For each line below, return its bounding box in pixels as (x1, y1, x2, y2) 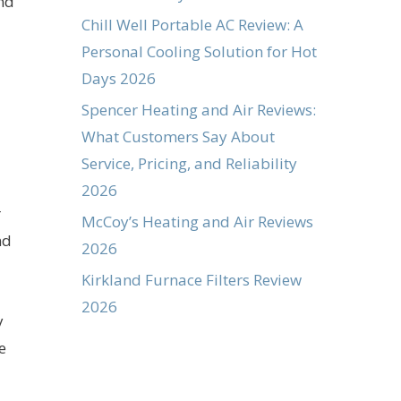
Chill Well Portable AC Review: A (81, 13, 303, 35)
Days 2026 (81, 67, 156, 89)
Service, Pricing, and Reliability (81, 152, 297, 174)
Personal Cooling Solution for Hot (81, 40, 317, 62)
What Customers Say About (81, 125, 275, 147)
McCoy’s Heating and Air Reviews (81, 210, 313, 232)
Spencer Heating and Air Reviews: (81, 98, 316, 120)
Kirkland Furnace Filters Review (81, 269, 302, 290)
